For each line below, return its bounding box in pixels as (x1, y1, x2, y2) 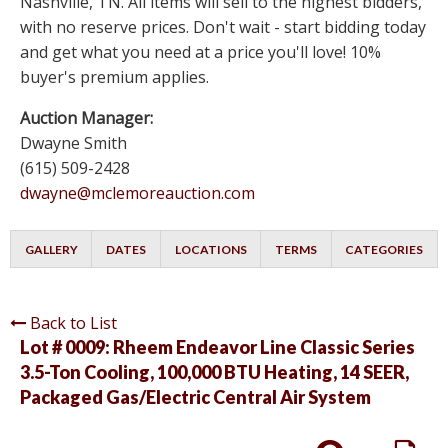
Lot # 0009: (20, 336, 113, 359)
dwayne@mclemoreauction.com (20, 182, 255, 205)
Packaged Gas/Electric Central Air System (20, 386, 371, 409)
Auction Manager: (20, 107, 153, 130)
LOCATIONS (174, 242, 247, 258)
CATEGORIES (345, 242, 424, 258)
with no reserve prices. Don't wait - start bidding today (20, 16, 426, 39)
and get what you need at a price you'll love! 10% (20, 41, 381, 64)
